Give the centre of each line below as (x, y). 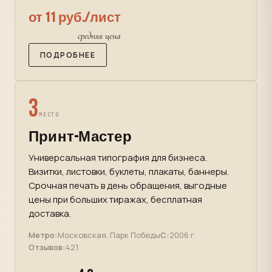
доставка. (50, 213)
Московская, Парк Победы (109, 235)
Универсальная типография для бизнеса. (118, 158)
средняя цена (99, 36)
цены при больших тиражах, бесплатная (115, 199)
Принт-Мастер (80, 137)
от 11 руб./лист (75, 18)
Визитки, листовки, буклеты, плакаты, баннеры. (129, 172)
